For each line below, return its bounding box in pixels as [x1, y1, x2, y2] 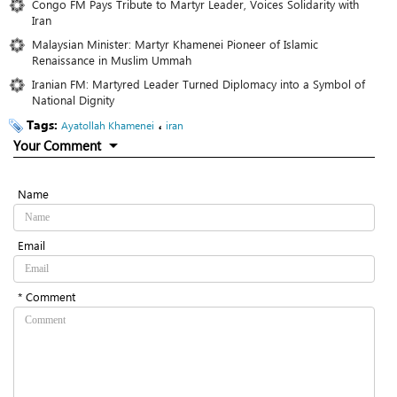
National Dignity [32, 92, 114, 108]
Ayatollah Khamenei [61, 118, 154, 133]
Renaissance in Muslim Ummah [32, 52, 191, 68]
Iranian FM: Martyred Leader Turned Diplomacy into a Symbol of [32, 76, 365, 92]
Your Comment [13, 136, 101, 155]
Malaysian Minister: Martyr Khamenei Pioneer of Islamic [32, 36, 318, 52]
